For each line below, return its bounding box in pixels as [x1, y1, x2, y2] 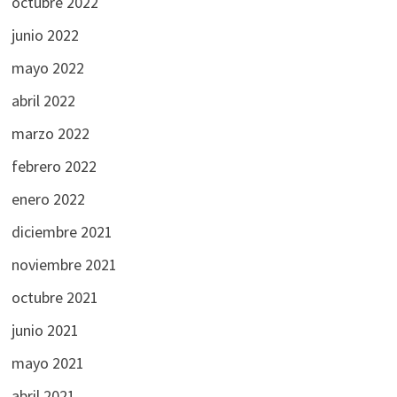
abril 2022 [11, 90, 75, 111]
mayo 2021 [11, 352, 84, 373]
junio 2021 [11, 319, 79, 340]
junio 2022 [11, 24, 79, 45]
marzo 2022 [11, 122, 90, 144]
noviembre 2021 [11, 253, 117, 275]
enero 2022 [11, 188, 85, 209]
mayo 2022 [11, 57, 84, 78]
